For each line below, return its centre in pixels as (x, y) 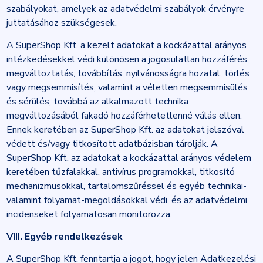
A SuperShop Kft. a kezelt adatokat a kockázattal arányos (126, 45)
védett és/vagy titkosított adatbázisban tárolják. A (112, 144)
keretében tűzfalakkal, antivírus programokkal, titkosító (120, 172)
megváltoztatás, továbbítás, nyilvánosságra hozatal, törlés (128, 73)
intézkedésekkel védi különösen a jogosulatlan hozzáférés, (127, 59)
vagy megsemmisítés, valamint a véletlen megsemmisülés (127, 87)
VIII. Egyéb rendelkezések (64, 237)
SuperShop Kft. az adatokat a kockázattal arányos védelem (129, 158)
